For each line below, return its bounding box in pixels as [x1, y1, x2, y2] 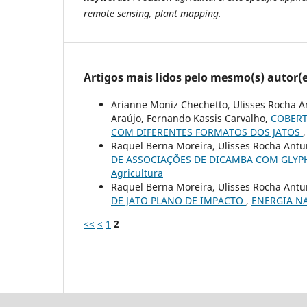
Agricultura [111, 166, 163, 180]
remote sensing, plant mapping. [84, 6, 221, 20]
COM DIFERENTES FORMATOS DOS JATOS [111, 125, 303, 138]
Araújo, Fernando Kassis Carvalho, [111, 111, 271, 125]
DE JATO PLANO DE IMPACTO [111, 193, 246, 207]
